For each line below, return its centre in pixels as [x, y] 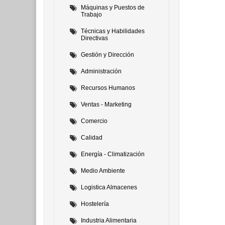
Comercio [94, 121]
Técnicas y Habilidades [113, 31]
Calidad [92, 138]
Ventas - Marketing [106, 104]
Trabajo [91, 15]
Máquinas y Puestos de [113, 8]
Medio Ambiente [103, 171]
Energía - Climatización [113, 154]
